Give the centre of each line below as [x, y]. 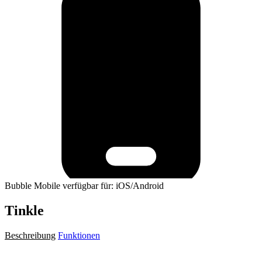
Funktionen [79, 235]
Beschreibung [30, 235]
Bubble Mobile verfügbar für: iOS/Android [84, 185]
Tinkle [24, 210]
